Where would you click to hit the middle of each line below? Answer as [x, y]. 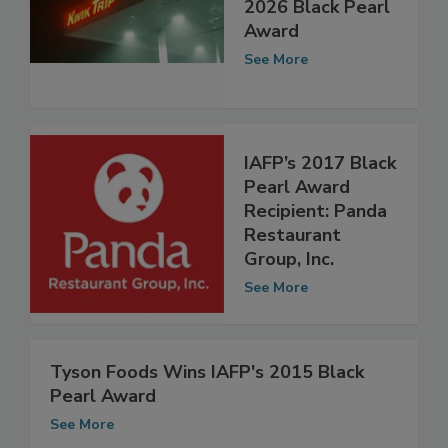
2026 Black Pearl [317, 28]
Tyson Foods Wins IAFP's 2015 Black [207, 392]
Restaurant [292, 256]
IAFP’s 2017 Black [320, 184]
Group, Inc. [289, 280]
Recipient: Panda [315, 232]
